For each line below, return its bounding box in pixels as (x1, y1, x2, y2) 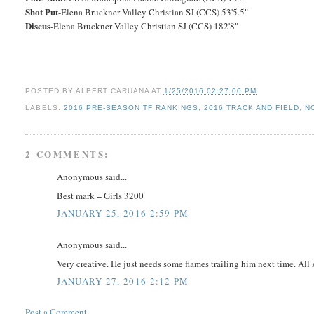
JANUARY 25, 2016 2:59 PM (57, 207, 189, 220)
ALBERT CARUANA (75, 87, 149, 95)
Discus (25, 19, 51, 33)
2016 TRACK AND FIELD (204, 104, 300, 112)
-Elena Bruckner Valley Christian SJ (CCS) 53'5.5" (58, 6, 249, 19)
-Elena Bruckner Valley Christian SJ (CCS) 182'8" (50, 20, 239, 33)
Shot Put (25, 5, 59, 19)
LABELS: (25, 104, 64, 112)
